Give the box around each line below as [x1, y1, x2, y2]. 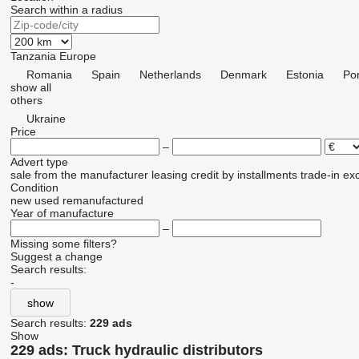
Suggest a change [10, 250, 103, 263]
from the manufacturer [34, 168, 148, 181]
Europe [58, 50, 96, 63]
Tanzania [10, 50, 56, 63]
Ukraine [26, 112, 66, 125]
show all [10, 81, 51, 94]
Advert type [10, 155, 68, 168]
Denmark [220, 68, 267, 81]
